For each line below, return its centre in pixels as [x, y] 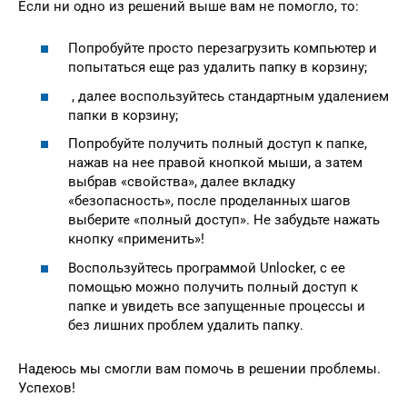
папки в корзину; [123, 115]
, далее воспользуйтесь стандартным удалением [228, 96]
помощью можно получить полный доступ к [213, 287]
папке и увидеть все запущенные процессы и [217, 306]
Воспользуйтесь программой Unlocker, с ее [207, 268]
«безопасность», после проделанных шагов [209, 201]
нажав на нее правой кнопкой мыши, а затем [215, 163]
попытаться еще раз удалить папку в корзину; [218, 68]
